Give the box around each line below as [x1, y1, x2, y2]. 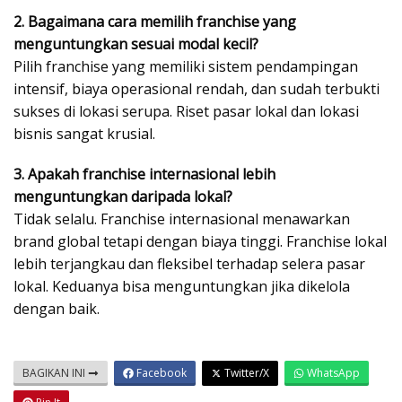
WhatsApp [304, 365, 360, 381]
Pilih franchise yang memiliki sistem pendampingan [13, 57, 358, 77]
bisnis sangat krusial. [13, 124, 155, 144]
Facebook [134, 365, 187, 381]
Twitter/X [222, 365, 269, 381]
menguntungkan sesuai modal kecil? [13, 34, 258, 55]
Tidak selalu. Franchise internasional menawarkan [13, 209, 350, 230]
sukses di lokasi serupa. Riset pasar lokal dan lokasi [13, 101, 359, 122]
